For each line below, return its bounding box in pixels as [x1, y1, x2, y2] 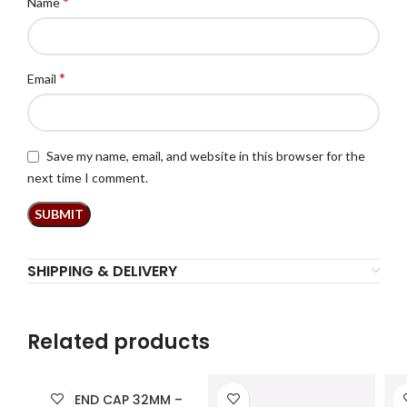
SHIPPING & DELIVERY [27, 260, 177, 282]
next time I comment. [27, 169, 148, 185]
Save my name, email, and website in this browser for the [46, 148, 365, 164]
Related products [27, 327, 210, 356]
